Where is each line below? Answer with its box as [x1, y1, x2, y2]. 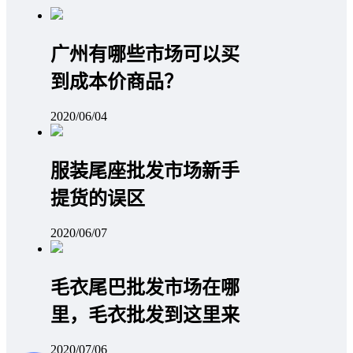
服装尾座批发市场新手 [50, 160, 240, 181]
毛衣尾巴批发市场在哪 [50, 277, 240, 298]
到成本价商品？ [50, 71, 183, 92]
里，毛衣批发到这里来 [50, 304, 240, 325]
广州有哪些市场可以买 [50, 43, 240, 65]
